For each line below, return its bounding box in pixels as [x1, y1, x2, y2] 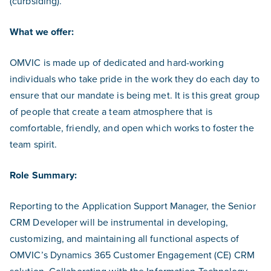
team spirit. [10, 137, 57, 151]
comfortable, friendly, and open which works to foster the [10, 121, 254, 134]
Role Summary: [10, 168, 77, 182]
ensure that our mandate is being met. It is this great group [10, 88, 260, 102]
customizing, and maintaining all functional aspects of [10, 232, 240, 245]
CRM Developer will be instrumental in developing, [10, 215, 228, 229]
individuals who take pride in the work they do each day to [10, 72, 260, 85]
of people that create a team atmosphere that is [10, 105, 212, 118]
